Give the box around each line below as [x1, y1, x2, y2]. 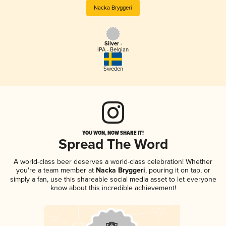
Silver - [104, 40, 122, 48]
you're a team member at [16, 165, 94, 175]
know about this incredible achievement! [50, 183, 176, 192]
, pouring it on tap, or [145, 165, 210, 175]
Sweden [103, 65, 123, 72]
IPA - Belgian [97, 46, 129, 53]
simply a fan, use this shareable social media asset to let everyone [10, 175, 216, 184]
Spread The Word [58, 136, 168, 154]
